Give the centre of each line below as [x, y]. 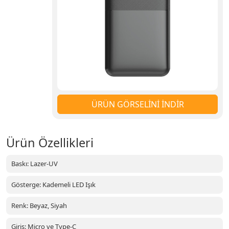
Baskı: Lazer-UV [35, 164]
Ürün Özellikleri [50, 143]
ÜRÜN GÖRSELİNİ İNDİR [138, 104]
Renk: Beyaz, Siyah [39, 205]
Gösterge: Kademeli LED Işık [53, 185]
